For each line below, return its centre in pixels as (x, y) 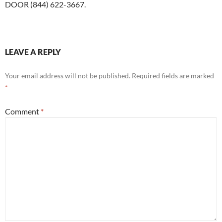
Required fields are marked (173, 76)
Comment (23, 111)
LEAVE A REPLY (33, 52)
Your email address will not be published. (68, 76)
